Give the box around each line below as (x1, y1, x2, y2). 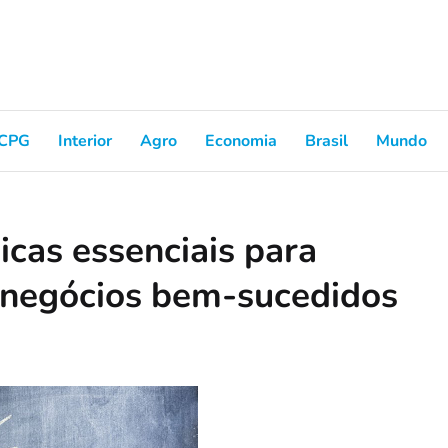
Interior (58, 129, 112, 152)
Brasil (305, 129, 348, 152)
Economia (205, 129, 277, 152)
